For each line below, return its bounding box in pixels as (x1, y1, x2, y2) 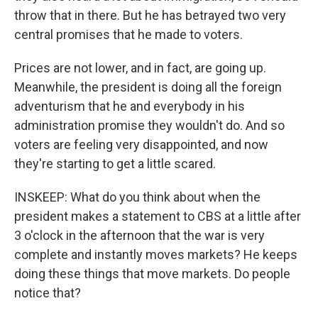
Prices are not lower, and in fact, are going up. (14, 60, 266, 75)
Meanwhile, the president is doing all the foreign (14, 79, 282, 94)
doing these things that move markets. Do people (14, 266, 290, 281)
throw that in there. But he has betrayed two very (14, 8, 286, 23)
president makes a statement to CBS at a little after (14, 209, 301, 224)
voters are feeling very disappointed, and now (14, 137, 268, 152)
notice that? (14, 285, 81, 300)
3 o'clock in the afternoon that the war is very (14, 228, 265, 243)
